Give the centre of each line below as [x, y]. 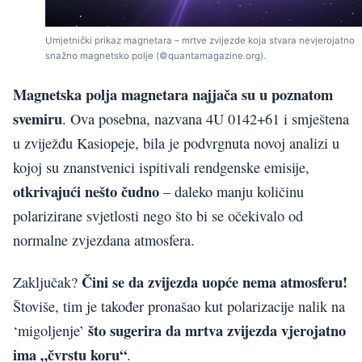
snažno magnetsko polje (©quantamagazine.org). [156, 56]
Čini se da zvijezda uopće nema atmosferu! [215, 282]
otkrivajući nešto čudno [86, 191]
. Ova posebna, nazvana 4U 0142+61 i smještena [206, 118]
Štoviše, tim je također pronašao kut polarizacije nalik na [179, 307]
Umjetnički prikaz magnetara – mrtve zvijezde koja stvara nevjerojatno [200, 41]
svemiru [38, 118]
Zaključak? [47, 282]
